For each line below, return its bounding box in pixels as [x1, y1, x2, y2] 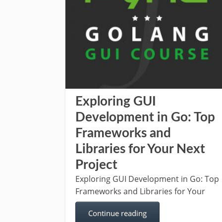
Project [75, 159, 117, 171]
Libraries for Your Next [75, 143, 205, 156]
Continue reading [88, 208, 147, 218]
